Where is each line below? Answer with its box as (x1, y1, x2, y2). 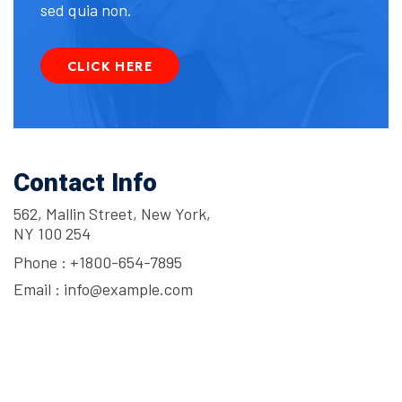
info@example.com (64, 279, 193, 300)
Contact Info (13, 168, 157, 198)
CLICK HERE (67, 57, 153, 76)
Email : (13, 279, 64, 300)
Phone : (13, 252, 70, 273)
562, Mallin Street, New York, (13, 204, 211, 224)
